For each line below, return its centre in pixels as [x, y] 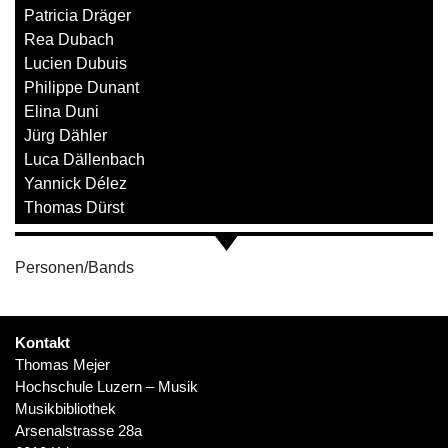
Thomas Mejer [62, 364]
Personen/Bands [74, 267]
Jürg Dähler [65, 135]
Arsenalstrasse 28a [78, 430]
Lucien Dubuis [75, 63]
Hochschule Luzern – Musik [106, 386]
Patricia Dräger [77, 15]
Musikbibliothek [65, 408]
